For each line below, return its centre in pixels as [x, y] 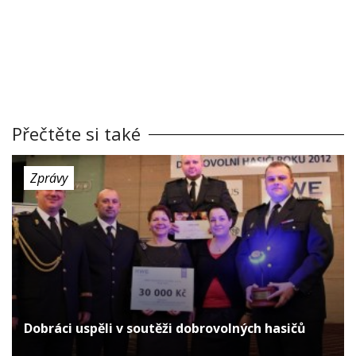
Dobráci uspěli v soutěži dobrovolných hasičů [165, 328]
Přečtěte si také [76, 133]
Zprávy [49, 178]
